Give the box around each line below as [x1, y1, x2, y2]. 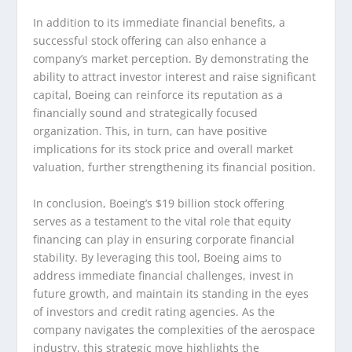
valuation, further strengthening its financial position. [33, 159, 317, 175]
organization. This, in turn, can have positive [33, 123, 268, 139]
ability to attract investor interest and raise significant [33, 69, 317, 85]
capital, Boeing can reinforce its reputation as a [33, 87, 284, 103]
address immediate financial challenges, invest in [33, 267, 295, 283]
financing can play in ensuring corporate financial [33, 231, 295, 247]
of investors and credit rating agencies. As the [33, 303, 276, 319]
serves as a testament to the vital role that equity [33, 213, 291, 229]
